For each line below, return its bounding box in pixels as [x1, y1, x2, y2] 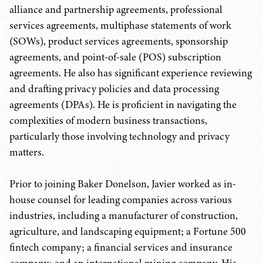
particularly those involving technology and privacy [9, 129, 230, 143]
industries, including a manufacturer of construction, [9, 208, 238, 222]
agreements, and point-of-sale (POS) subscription [9, 50, 221, 64]
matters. [9, 145, 44, 159]
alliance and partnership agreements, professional [9, 2, 222, 16]
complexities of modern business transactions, [9, 113, 207, 127]
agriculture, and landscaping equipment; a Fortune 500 [9, 224, 246, 238]
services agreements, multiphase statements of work [9, 18, 231, 32]
